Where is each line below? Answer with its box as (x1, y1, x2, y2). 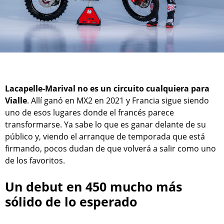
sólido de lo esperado (5, 193, 137, 210)
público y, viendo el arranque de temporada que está (5, 130, 205, 142)
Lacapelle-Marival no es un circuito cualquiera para (5, 82, 209, 94)
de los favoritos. (5, 154, 65, 166)
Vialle (5, 94, 27, 106)
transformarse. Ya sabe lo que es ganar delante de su (5, 118, 206, 130)
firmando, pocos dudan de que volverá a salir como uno (5, 142, 216, 154)
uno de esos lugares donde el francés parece (5, 106, 174, 118)
